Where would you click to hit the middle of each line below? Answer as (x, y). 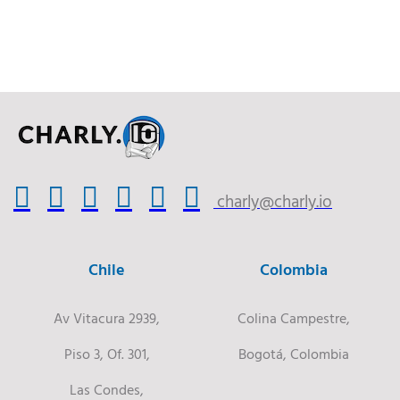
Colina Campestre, (293, 318)
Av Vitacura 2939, (107, 318)
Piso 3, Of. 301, (107, 354)
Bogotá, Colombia (293, 354)
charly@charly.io (275, 200)
